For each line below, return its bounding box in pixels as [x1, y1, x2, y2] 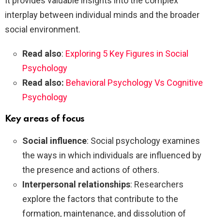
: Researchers [130, 179, 184, 190]
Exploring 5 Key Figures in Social [65, 48, 188, 59]
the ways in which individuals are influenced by [22, 150, 201, 161]
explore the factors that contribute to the [22, 194, 178, 204]
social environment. [5, 24, 80, 35]
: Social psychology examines [87, 136, 200, 146]
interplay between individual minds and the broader [5, 10, 200, 20]
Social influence [22, 136, 87, 146]
